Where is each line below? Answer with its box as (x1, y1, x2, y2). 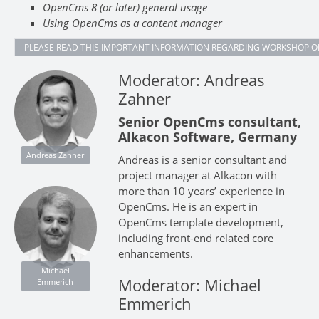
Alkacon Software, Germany (117, 127, 297, 145)
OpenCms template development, (117, 214, 283, 229)
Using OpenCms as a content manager (43, 16, 222, 31)
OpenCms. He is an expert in (117, 199, 258, 214)
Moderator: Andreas (117, 68, 265, 90)
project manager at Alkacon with (117, 167, 277, 182)
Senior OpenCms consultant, (117, 113, 301, 130)
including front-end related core (117, 230, 273, 245)
